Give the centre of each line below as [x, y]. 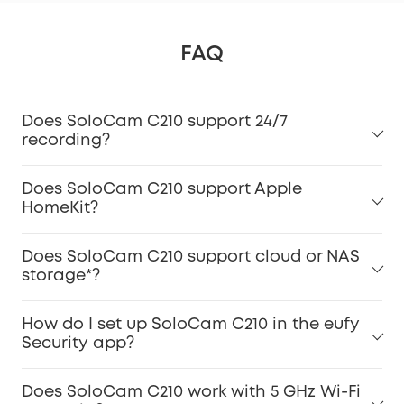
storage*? [61, 275]
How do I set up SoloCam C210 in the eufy [191, 324]
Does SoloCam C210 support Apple [162, 189]
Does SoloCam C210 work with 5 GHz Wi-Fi [191, 392]
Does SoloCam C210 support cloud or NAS [191, 257]
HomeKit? [60, 208]
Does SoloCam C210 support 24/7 [155, 121]
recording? [66, 140]
